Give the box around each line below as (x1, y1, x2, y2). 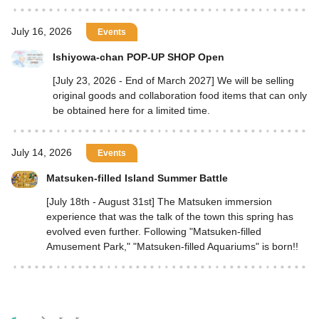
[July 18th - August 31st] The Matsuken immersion (46, 195, 272, 207)
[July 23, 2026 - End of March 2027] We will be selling (53, 74, 295, 86)
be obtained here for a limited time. (53, 104, 211, 116)
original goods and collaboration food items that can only (53, 89, 308, 101)
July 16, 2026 (11, 26, 72, 37)
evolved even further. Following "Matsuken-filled (46, 225, 261, 237)
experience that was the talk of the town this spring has (46, 210, 293, 222)
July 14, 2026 (11, 147, 72, 158)
